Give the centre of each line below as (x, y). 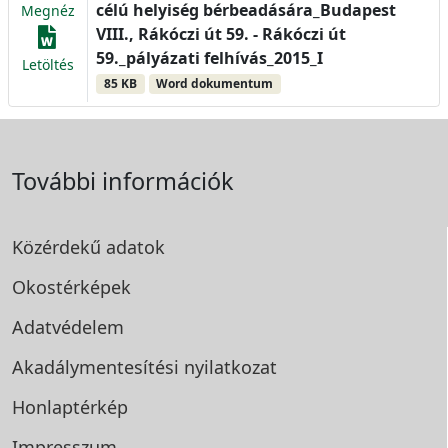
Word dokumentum (215, 83)
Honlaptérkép (70, 407)
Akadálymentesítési (98, 367)
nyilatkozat (230, 367)
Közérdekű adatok (88, 247)
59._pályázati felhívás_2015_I (209, 58)
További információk (123, 181)
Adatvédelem (68, 327)
